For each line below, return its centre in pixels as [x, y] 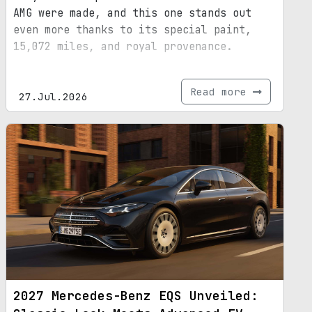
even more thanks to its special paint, [132, 30]
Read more [221, 91]
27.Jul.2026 [53, 96]
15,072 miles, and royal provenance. [123, 46]
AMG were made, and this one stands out [132, 13]
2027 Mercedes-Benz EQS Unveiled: [136, 295]
